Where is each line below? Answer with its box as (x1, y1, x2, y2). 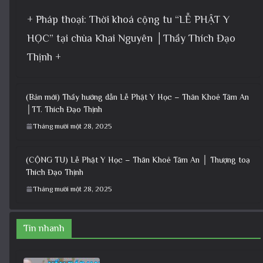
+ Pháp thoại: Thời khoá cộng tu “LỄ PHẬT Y (27, 13, 230, 25)
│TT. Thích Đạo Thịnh (26, 104, 102, 114)
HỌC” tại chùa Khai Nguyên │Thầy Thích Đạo (27, 32, 235, 44)
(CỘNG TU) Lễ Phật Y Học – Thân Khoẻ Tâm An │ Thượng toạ (26, 154, 250, 164)
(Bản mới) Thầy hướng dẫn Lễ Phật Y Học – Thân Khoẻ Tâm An (26, 92, 249, 102)
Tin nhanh (23, 222, 65, 234)
